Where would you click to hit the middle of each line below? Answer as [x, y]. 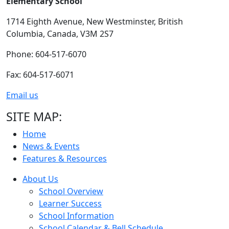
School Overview [71, 191]
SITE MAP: [34, 117]
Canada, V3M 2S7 [80, 34]
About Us [40, 179]
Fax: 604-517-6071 [40, 75]
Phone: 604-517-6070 [46, 54]
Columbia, [26, 34]
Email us [22, 95]
